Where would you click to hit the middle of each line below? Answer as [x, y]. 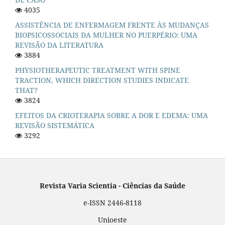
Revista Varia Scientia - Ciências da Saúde [113, 185]
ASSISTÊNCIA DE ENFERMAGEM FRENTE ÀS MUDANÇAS [112, 25]
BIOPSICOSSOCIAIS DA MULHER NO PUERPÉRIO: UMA [106, 35]
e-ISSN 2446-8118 [113, 202]
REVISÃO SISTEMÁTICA [55, 125]
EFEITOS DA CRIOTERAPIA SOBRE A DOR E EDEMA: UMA [111, 115]
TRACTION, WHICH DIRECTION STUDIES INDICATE [102, 80]
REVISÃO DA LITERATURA [59, 45]
